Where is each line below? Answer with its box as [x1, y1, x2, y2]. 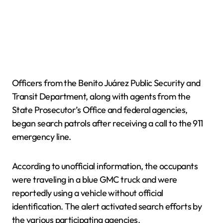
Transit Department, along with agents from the [12, 91, 191, 103]
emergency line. [12, 131, 71, 143]
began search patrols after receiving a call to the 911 [12, 117, 203, 129]
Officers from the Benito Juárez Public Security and [12, 77, 201, 89]
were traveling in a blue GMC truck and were [12, 174, 177, 186]
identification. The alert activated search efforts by [12, 201, 202, 213]
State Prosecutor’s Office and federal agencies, [12, 104, 188, 116]
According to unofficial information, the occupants [12, 160, 198, 172]
